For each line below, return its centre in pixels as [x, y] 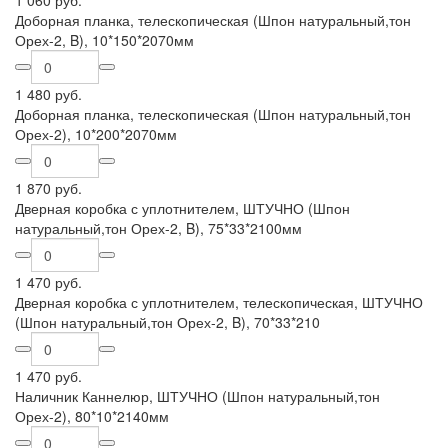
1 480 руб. [48, 94]
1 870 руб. [48, 188]
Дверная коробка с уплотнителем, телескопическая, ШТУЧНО [219, 302]
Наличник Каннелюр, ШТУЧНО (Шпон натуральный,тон [197, 396]
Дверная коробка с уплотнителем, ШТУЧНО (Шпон [182, 208]
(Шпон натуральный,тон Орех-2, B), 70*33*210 [167, 322]
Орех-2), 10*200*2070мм [96, 134]
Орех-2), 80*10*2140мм [92, 416]
